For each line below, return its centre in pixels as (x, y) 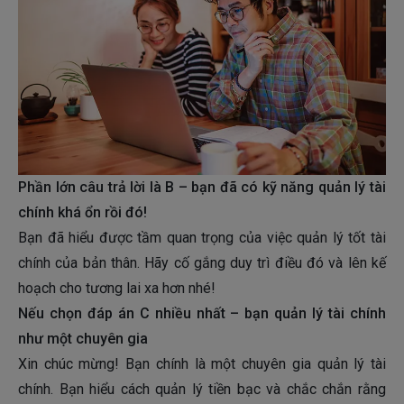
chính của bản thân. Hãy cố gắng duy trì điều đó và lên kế (202, 263)
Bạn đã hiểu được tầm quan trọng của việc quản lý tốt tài (202, 238)
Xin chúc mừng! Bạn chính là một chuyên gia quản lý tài (202, 364)
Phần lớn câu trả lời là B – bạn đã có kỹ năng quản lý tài (202, 188)
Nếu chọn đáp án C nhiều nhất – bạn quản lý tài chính (202, 314)
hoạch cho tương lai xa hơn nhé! (117, 289)
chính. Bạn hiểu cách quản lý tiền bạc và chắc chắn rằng (202, 390)
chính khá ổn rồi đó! (83, 213)
